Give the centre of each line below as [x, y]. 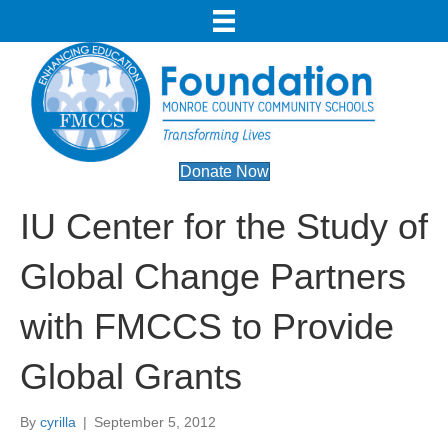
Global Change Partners [213, 276]
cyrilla [58, 421]
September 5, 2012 [155, 421]
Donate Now [224, 171]
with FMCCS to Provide [207, 326]
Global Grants [131, 376]
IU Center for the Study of [224, 226]
